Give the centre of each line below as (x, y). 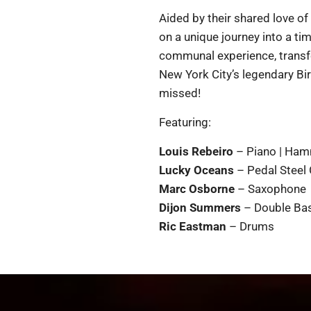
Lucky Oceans (198, 170)
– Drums (251, 226)
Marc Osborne (197, 188)
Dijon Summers (200, 207)
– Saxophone (271, 188)
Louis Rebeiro (196, 151)
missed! (180, 93)
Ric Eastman (193, 226)
